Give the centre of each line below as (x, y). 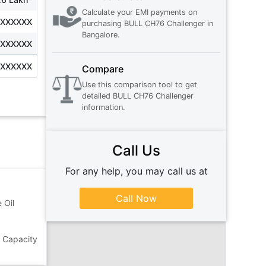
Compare (103, 69)
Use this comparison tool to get (140, 85)
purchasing (102, 24)
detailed (96, 96)
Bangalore (100, 35)
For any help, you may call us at (136, 171)
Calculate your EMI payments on (140, 12)
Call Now (137, 199)
